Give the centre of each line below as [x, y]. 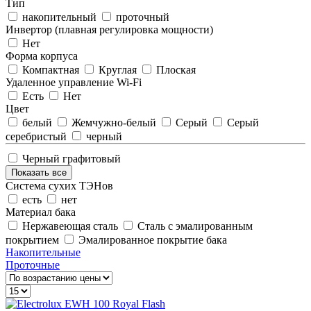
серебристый [36, 136]
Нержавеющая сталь [70, 226]
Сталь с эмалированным [195, 226]
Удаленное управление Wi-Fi [74, 82]
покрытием [32, 239]
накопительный [59, 17]
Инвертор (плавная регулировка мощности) [109, 29]
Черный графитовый [72, 158]
